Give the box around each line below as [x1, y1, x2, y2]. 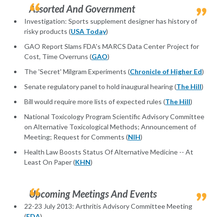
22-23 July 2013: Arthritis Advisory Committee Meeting [24, 202, 192, 211]
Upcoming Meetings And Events [29, 188, 157, 200]
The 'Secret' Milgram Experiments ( [24, 67, 130, 76]
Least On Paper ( [24, 158, 75, 167]
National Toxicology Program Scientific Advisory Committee [24, 112, 204, 121]
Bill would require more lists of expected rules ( [24, 97, 165, 106]
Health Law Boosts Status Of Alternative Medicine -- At [24, 148, 193, 156]
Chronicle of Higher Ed [130, 67, 202, 76]
